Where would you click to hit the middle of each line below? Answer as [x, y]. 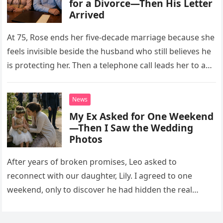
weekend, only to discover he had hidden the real [100, 189]
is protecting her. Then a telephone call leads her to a [107, 65]
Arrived [87, 14]
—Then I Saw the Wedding [131, 127]
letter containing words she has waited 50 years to [102, 79]
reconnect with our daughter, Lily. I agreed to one [100, 175]
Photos [86, 139]
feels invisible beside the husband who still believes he [109, 51]
